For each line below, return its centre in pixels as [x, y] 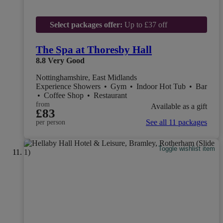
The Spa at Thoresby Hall [94, 50]
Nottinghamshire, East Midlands [86, 77]
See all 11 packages [176, 122]
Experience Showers [69, 86]
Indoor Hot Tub [162, 86]
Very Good [66, 60]
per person [51, 122]
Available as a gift [179, 107]
